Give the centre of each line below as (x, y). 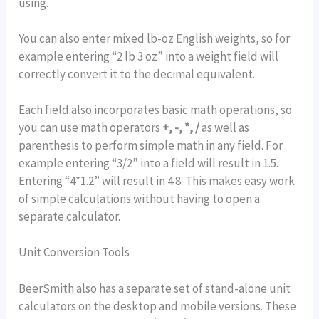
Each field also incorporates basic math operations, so (156, 110)
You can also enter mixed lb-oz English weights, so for (155, 39)
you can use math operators (91, 128)
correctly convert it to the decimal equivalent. (137, 74)
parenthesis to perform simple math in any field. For (151, 146)
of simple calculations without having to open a (140, 199)
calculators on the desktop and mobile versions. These (158, 306)
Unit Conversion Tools (74, 252)
